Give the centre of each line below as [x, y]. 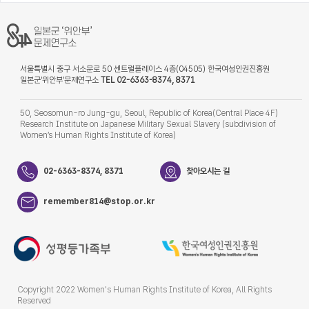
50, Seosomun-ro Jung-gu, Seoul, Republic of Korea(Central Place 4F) [149, 113]
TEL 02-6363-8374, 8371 [148, 80]
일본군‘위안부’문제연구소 [60, 80]
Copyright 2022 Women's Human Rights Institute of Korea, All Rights [144, 290]
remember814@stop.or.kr [99, 202]
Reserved [34, 301]
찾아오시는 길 [208, 171]
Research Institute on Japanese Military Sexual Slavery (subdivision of [148, 124]
